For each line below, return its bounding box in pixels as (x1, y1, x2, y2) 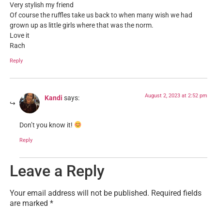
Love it (10, 31, 30, 40)
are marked (10, 198, 50, 208)
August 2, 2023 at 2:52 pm (145, 92, 207, 99)
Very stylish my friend (10, 1, 74, 10)
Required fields (151, 188, 201, 198)
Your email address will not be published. (10, 188, 149, 198)
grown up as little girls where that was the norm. (10, 21, 154, 30)
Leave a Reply (10, 161, 105, 180)
